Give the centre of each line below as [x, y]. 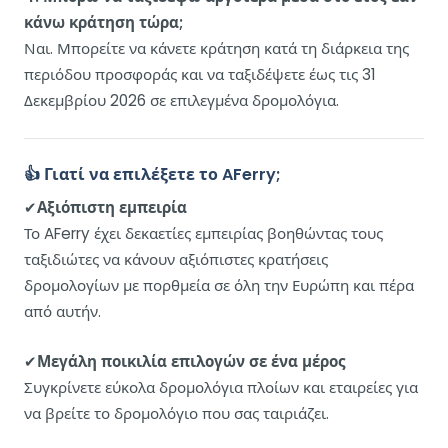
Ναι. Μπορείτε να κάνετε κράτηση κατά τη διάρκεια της [216, 49]
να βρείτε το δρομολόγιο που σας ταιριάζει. [176, 414]
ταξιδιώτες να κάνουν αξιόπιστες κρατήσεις [176, 260]
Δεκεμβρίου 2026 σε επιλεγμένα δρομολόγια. [181, 101]
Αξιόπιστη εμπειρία [112, 208]
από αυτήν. [62, 312]
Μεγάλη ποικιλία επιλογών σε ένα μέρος [191, 362]
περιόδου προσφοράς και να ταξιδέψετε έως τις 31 [200, 75]
